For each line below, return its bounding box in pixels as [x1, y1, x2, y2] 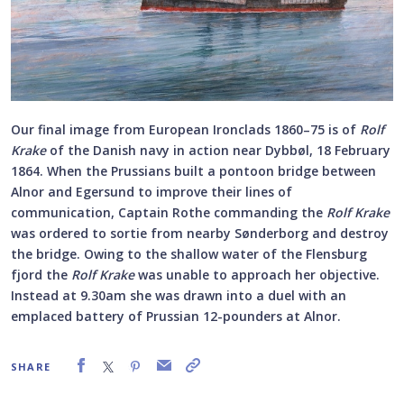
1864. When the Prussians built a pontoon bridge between [11, 162, 376, 180]
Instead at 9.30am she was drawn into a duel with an [11, 287, 346, 305]
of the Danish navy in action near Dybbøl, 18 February [46, 142, 390, 160]
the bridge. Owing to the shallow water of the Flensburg [11, 245, 367, 263]
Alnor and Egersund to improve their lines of [11, 183, 292, 201]
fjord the [11, 266, 71, 284]
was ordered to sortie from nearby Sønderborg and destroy [11, 225, 389, 243]
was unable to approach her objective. [134, 266, 380, 284]
